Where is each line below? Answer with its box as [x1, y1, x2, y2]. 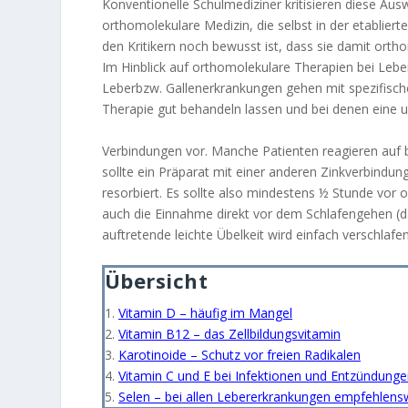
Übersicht [104, 266, 209, 294]
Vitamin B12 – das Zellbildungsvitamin [117, 324, 341, 342]
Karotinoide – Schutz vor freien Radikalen [117, 345, 361, 363]
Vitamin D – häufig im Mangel [117, 303, 292, 321]
